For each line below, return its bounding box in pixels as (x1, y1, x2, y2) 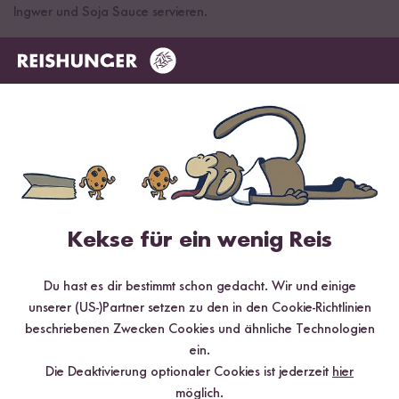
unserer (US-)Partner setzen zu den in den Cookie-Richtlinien (28, 301, 371, 316)
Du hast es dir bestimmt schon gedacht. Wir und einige (43, 280, 356, 295)
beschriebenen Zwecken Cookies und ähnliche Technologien (24, 322, 375, 338)
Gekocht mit (13, 148, 119, 167)
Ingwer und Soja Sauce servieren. (13, 4, 208, 20)
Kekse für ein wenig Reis (67, 229, 332, 253)
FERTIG (175, 61, 224, 76)
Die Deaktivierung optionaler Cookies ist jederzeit (45, 365, 332, 380)
